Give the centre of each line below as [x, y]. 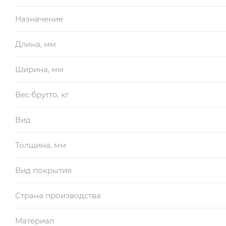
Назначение [39, 19]
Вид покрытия [43, 170]
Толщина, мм [41, 145]
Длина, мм [36, 44]
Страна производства [58, 195]
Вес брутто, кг [42, 94]
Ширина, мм [39, 69]
